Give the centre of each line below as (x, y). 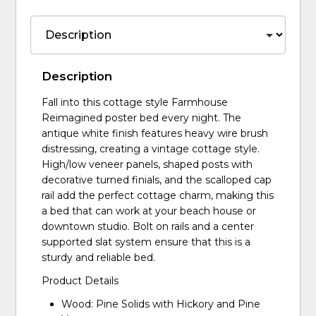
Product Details (80, 281)
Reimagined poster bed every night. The (142, 118)
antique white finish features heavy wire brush (155, 134)
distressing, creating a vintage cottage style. (151, 149)
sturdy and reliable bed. (99, 258)
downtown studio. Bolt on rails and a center (148, 227)
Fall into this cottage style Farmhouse (135, 103)
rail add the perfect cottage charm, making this (158, 196)
